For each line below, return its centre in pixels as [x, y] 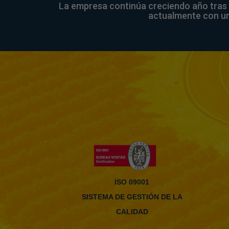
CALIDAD [132, 212]
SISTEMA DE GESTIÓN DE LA [132, 197]
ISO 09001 [132, 182]
